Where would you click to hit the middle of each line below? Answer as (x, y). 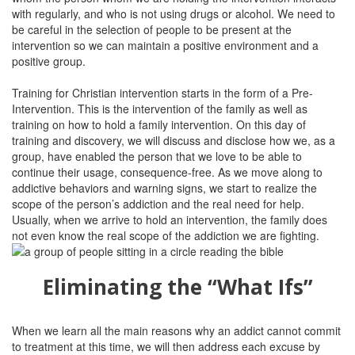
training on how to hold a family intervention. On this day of (159, 124)
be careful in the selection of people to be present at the (152, 29)
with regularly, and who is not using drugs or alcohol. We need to (174, 13)
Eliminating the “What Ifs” (177, 287)
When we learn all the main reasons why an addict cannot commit (176, 330)
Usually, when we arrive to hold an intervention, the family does (170, 219)
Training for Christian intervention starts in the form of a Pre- (162, 93)
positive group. (49, 61)
